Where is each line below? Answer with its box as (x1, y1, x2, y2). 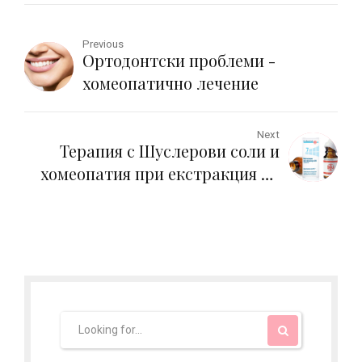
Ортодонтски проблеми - (82, 48, 276, 71)
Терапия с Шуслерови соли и (59, 139, 280, 162)
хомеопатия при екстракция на (40, 162, 280, 184)
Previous (82, 37, 124, 50)
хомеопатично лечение (82, 71, 259, 94)
